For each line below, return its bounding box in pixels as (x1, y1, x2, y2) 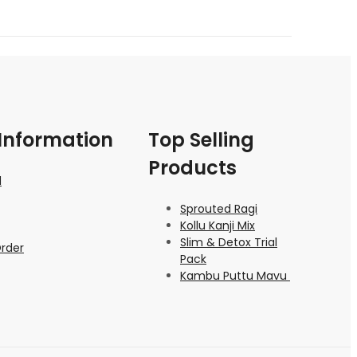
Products (148, 154, 237, 181)
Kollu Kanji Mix (180, 217, 255, 233)
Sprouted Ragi (180, 200, 257, 217)
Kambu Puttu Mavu (180, 267, 290, 284)
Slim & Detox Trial (180, 233, 277, 250)
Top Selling (148, 126, 254, 153)
